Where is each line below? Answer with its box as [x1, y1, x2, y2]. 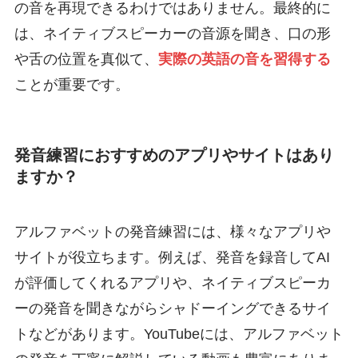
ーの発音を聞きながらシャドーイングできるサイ [14, 300, 331, 317]
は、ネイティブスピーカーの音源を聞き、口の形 [14, 25, 331, 42]
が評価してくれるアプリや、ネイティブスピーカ [14, 275, 331, 292]
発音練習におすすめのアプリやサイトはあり [14, 146, 334, 164]
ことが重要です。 [14, 76, 129, 93]
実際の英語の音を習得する [157, 50, 331, 67]
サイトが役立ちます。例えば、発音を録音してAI [14, 249, 330, 266]
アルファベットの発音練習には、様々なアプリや [14, 224, 331, 241]
